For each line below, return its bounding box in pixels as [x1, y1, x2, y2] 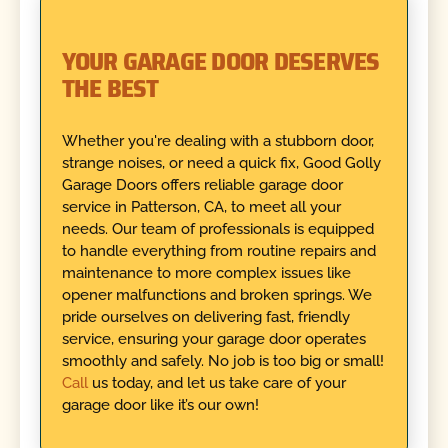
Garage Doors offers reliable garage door [61, 176, 343, 195]
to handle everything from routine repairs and [61, 242, 376, 261]
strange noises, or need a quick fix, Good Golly [61, 154, 381, 173]
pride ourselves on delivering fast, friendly [61, 308, 350, 327]
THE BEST [61, 67, 159, 108]
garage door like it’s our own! [61, 396, 259, 415]
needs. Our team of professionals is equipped [61, 220, 374, 239]
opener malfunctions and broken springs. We [61, 286, 372, 305]
